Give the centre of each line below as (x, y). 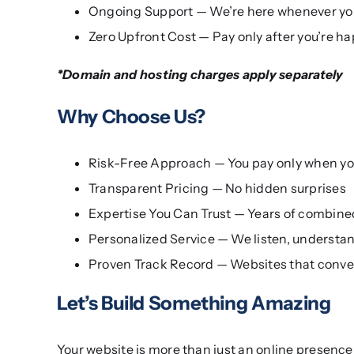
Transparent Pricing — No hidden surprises (217, 188)
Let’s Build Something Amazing (194, 303)
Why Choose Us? (131, 116)
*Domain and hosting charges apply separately (200, 74)
